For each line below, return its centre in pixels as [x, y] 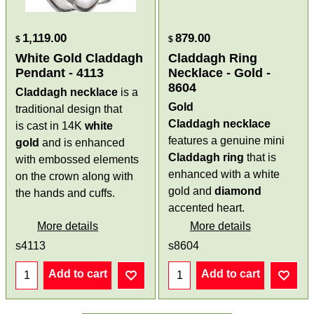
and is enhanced [82, 143]
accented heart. [206, 208]
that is [260, 158]
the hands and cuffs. [66, 193]
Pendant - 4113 [60, 73]
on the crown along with [75, 177]
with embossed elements [77, 160]
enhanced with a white [224, 175]
